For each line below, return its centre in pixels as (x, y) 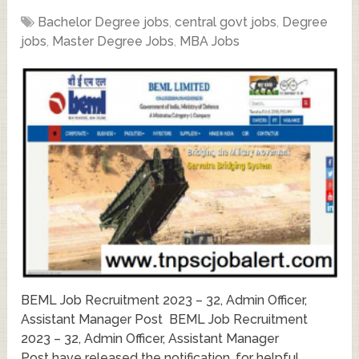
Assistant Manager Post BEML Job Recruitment (165, 320)
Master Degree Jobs (113, 42)
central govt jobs (226, 22)
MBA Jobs (210, 42)
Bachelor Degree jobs (104, 22)
